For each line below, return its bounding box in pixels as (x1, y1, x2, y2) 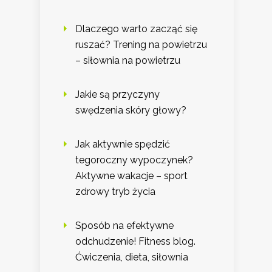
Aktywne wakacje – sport (75, 170, 188, 182)
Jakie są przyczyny (75, 89, 160, 101)
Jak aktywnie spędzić (75, 138, 170, 151)
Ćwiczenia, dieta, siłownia (75, 251, 188, 263)
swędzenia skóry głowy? (75, 104, 186, 117)
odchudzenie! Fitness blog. (75, 236, 195, 248)
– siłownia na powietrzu (75, 55, 180, 67)
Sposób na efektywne (75, 220, 174, 232)
